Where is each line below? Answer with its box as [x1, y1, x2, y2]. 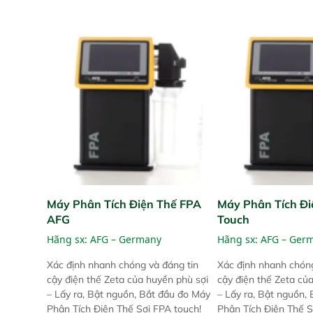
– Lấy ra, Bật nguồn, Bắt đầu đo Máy [47, 287, 210, 300]
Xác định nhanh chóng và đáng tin [47, 258, 198, 271]
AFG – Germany [90, 232, 161, 246]
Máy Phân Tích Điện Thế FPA [47, 196, 201, 211]
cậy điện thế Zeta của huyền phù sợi [47, 272, 208, 286]
